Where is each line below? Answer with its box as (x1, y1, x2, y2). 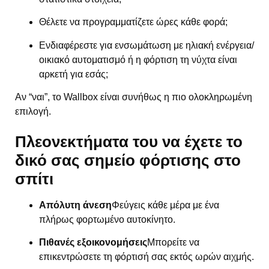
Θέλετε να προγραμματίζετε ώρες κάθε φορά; (39, 17, 228, 28)
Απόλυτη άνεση (39, 199, 112, 210)
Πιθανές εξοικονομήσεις (39, 237, 147, 247)
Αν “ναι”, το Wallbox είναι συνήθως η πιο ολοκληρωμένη (15, 92, 252, 103)
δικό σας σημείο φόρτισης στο (15, 151, 241, 169)
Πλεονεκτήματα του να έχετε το (15, 132, 243, 151)
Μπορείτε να (147, 237, 199, 247)
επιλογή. (15, 106, 51, 117)
